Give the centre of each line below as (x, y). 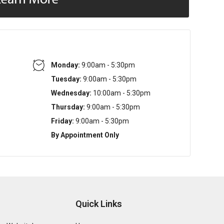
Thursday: (68, 107)
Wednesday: (71, 93)
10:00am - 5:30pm (121, 93)
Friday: (63, 121)
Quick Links (99, 204)
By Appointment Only (85, 135)
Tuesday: (66, 79)
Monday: (66, 65)
